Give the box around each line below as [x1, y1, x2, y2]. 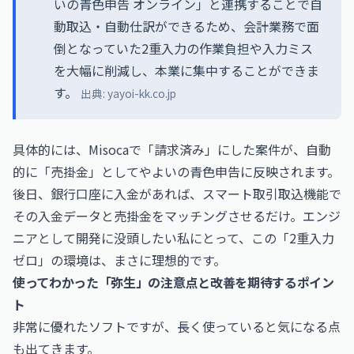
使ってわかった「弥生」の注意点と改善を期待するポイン [13, 273, 334, 292]
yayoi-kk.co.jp [107, 85, 176, 101]
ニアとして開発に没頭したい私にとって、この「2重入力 [13, 228, 334, 247]
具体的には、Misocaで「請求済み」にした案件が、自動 [13, 140, 331, 159]
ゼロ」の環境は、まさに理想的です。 [13, 250, 226, 269]
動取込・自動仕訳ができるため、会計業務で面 [54, 17, 319, 36]
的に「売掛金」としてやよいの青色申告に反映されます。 [13, 162, 340, 181]
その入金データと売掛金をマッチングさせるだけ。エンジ [13, 206, 341, 225]
